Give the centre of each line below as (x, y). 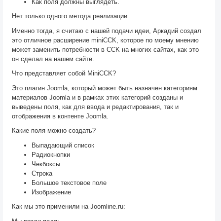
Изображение (51, 192)
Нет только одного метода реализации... (73, 16)
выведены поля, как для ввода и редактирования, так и (95, 107)
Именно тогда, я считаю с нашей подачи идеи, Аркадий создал (107, 31)
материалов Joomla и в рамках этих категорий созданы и (97, 97)
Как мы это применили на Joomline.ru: (69, 207)
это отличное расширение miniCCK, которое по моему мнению (105, 40)
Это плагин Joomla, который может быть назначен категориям (105, 88)
